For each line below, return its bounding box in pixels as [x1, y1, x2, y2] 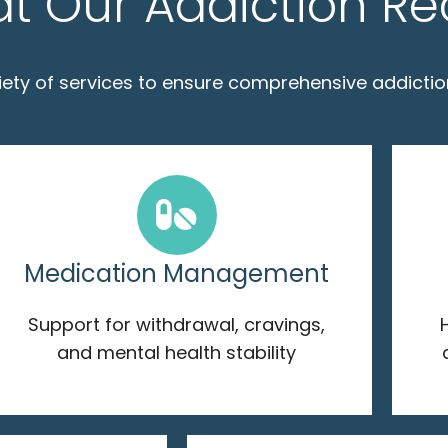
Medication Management [24, 256, 330, 290]
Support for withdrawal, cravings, [28, 311, 326, 337]
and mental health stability [57, 339, 297, 365]
